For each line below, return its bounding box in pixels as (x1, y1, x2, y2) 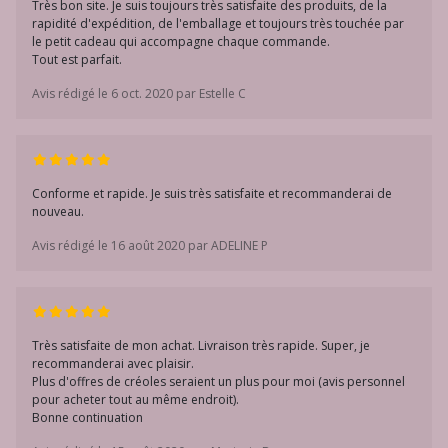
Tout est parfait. (32, 51, 122, 68)
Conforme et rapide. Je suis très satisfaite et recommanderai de (32, 185, 392, 202)
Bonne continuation (32, 409, 143, 426)
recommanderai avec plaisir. (32, 355, 194, 372)
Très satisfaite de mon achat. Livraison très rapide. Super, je (32, 337, 370, 354)
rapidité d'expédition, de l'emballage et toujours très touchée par (32, 15, 404, 32)
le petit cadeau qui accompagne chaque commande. (32, 33, 330, 50)
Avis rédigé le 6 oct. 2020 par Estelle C (32, 85, 246, 102)
